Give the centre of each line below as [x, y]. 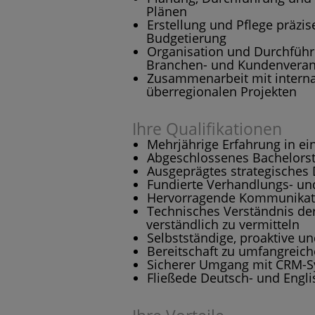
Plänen [167, 11]
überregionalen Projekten [222, 91]
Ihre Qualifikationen [207, 129]
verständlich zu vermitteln [223, 225]
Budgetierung [187, 38]
